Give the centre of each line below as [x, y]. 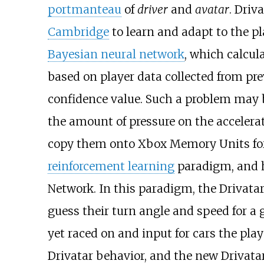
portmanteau [84, 10]
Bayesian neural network [116, 55]
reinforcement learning [111, 166]
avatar [212, 10]
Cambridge [78, 32]
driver [152, 10]
